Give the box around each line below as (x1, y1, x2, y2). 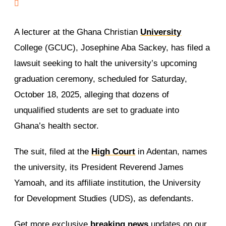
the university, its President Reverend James (14, 162, 184, 173)
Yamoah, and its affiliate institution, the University (14, 178, 201, 188)
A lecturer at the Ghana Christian (14, 27, 141, 37)
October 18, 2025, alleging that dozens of (14, 90, 169, 100)
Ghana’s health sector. (14, 121, 99, 131)
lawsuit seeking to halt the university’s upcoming (14, 59, 197, 69)
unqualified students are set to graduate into (14, 105, 180, 116)
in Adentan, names (135, 147, 208, 157)
